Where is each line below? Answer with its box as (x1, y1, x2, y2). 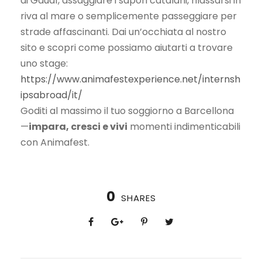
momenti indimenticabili (127, 120, 240, 134)
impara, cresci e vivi (29, 120, 127, 134)
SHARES (120, 192, 156, 205)
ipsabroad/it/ (20, 88, 82, 102)
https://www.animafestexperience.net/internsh (20, 73, 240, 87)
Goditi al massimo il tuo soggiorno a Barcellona (20, 104, 234, 118)
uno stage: (20, 57, 68, 71)
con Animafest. (20, 136, 89, 150)
